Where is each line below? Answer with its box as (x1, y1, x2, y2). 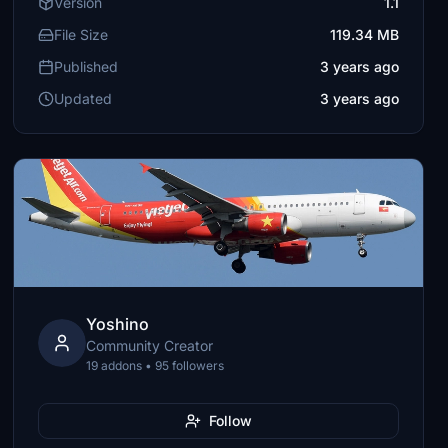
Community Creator (86, 337, 214, 354)
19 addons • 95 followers (86, 358, 225, 373)
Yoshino (86, 314, 150, 334)
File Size (54, 26, 109, 43)
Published (54, 58, 119, 75)
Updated (54, 90, 113, 107)
